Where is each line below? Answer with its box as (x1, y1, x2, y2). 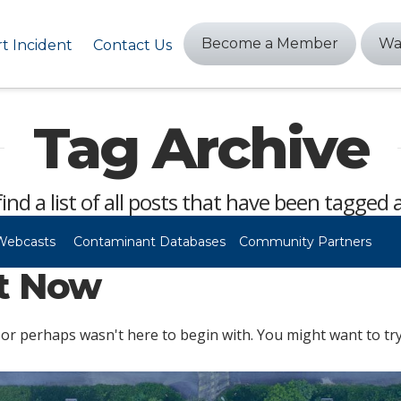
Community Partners (238, 234, 371, 250)
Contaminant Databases (73, 234, 226, 250)
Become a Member (201, 35, 339, 52)
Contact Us (92, 37, 172, 54)
